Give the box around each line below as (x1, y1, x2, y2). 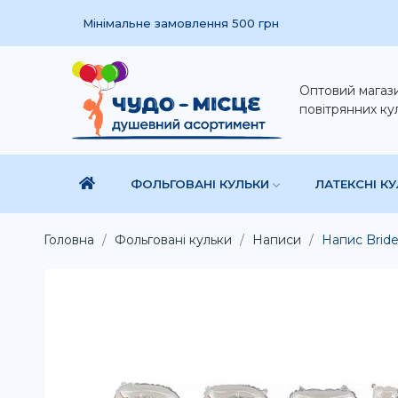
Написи (251, 231, 301, 248)
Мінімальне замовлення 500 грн (82, 15, 279, 30)
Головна (43, 231, 94, 248)
